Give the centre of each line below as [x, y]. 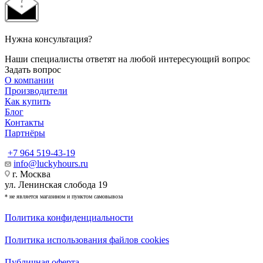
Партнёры [25, 133]
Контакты [24, 122]
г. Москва [30, 174]
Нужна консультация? [48, 39]
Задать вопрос [33, 69]
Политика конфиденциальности [69, 217]
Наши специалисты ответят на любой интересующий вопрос [127, 59]
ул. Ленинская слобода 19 [56, 184]
